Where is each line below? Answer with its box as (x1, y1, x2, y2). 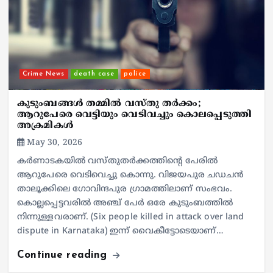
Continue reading (17, 249, 111, 260)
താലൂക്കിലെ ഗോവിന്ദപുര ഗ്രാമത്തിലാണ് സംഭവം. (17, 183, 233, 194)
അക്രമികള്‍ (17, 119, 73, 132)
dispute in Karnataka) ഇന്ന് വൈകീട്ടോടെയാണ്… (17, 225, 224, 236)
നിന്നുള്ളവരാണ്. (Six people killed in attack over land (17, 211, 244, 222)
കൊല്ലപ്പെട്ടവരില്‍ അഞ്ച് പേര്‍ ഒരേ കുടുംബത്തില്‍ (17, 197, 233, 208)
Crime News (23, 70, 65, 77)
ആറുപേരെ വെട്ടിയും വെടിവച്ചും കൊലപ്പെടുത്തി (17, 108, 252, 121)
